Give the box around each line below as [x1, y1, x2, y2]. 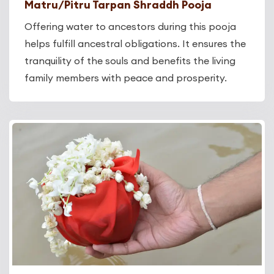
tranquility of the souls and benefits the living [24, 54, 235, 67]
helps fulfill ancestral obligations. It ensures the [24, 37, 246, 50]
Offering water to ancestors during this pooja [24, 20, 236, 33]
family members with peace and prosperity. [24, 72, 227, 84]
